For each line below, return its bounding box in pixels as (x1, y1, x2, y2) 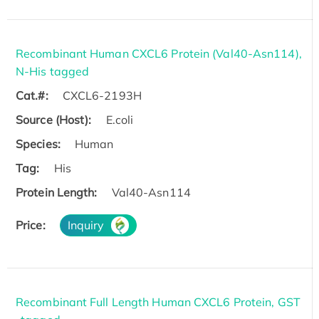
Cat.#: (16, 88, 48, 103)
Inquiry (67, 217, 105, 232)
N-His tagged (16, 63, 90, 78)
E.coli (105, 112, 134, 127)
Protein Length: (16, 184, 98, 199)
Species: (16, 136, 61, 151)
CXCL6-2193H (62, 88, 142, 103)
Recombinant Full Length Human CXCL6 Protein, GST (16, 294, 300, 309)
